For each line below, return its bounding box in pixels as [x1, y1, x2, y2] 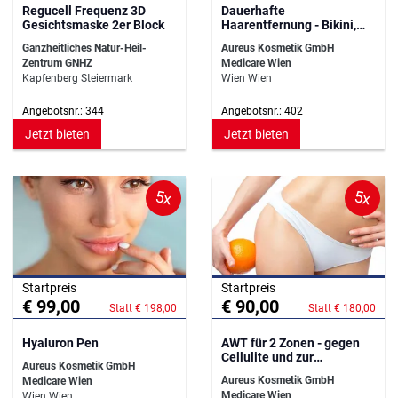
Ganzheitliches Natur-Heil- [22, 42, 147, 55]
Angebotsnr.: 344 [22, 105, 104, 118]
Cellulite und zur [221, 350, 314, 365]
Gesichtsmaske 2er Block [22, 18, 164, 33]
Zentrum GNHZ [22, 57, 92, 70]
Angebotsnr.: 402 [221, 105, 303, 118]
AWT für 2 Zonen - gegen [221, 336, 360, 351]
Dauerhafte [221, 4, 285, 19]
